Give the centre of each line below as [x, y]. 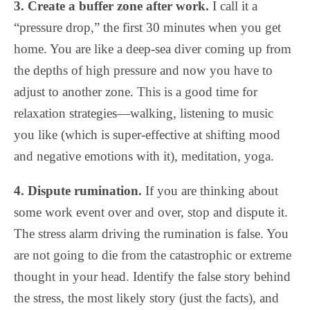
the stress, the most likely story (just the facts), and [146, 298]
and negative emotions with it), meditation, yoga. [144, 156]
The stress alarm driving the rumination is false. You [151, 233]
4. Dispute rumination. [78, 190]
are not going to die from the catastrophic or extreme [153, 255]
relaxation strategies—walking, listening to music [144, 113]
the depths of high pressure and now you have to [143, 70]
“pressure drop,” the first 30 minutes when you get [147, 27]
